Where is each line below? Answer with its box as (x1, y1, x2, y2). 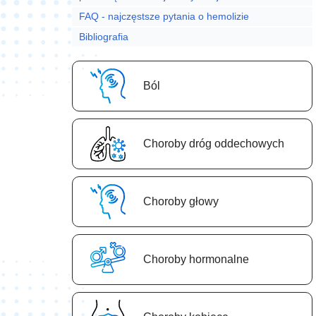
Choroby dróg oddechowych (143, 138, 284, 150)
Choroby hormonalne (143, 253, 249, 266)
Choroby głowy (143, 195, 219, 208)
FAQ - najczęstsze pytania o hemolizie (79, 11, 252, 23)
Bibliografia (79, 31, 131, 43)
